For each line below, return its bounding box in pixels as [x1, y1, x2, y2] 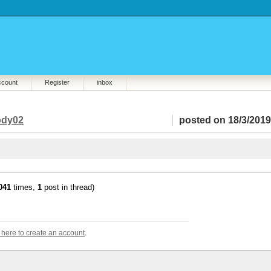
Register [45, 79, 70, 86]
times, [11, 183, 38, 192]
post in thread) [42, 183, 94, 192]
